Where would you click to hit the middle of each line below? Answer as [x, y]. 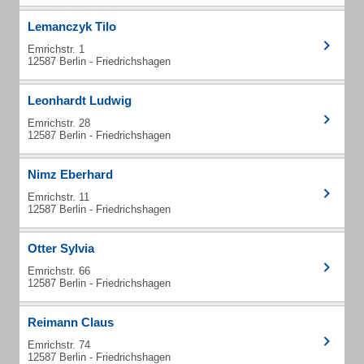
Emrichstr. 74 [59, 345]
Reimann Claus [71, 322]
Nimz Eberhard [70, 174]
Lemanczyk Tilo [72, 26]
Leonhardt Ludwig [80, 100]
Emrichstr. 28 [59, 123]
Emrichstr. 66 [59, 271]
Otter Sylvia [61, 248]
